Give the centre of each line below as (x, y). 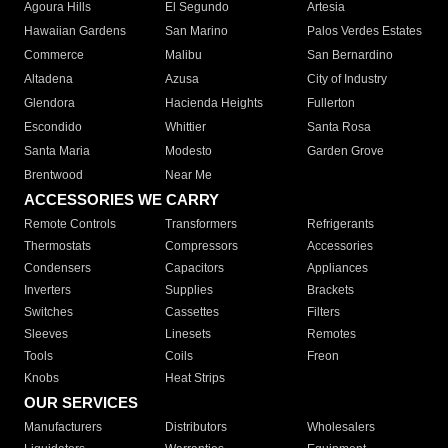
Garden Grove (345, 151)
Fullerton (330, 103)
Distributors (196, 427)
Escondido (53, 127)
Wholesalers (340, 427)
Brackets (330, 290)
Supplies (189, 290)
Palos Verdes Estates (364, 31)
